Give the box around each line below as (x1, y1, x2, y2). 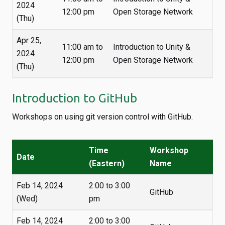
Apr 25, (17, 36, 41, 45)
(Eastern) (89, 159, 125, 168)
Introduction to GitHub (12, 91, 137, 105)
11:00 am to (62, 42, 103, 52)
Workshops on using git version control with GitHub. (12, 112, 193, 122)
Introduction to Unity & (113, 42, 190, 52)
